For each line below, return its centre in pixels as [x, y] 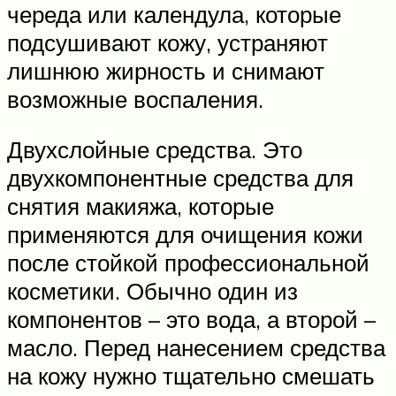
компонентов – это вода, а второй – [191, 320]
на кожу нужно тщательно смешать [191, 376]
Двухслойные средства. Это [155, 150]
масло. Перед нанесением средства [196, 348]
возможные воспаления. [135, 99]
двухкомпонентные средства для [180, 178]
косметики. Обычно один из [152, 291]
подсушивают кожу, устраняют [168, 42]
